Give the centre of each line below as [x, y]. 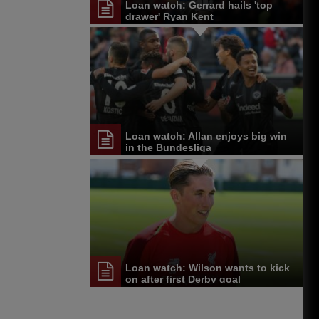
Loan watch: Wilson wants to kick [208, 267]
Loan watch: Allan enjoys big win [206, 136]
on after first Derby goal [183, 279]
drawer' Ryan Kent [169, 16]
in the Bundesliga [168, 148]
